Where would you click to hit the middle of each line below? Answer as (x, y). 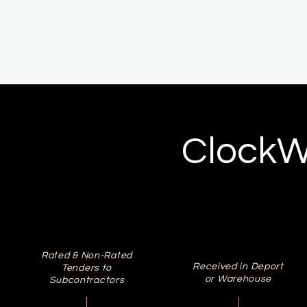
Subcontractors (87, 280)
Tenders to (87, 268)
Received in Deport (238, 267)
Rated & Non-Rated (87, 256)
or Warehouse (238, 279)
